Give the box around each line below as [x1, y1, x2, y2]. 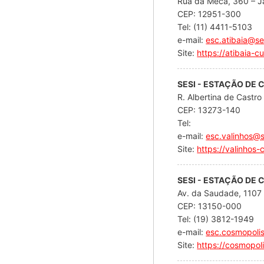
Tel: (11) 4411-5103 [177, 21, 253, 32]
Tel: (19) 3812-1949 [177, 213, 255, 224]
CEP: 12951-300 [177, 8, 244, 19]
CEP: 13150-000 [177, 200, 245, 211]
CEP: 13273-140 [177, 104, 243, 115]
